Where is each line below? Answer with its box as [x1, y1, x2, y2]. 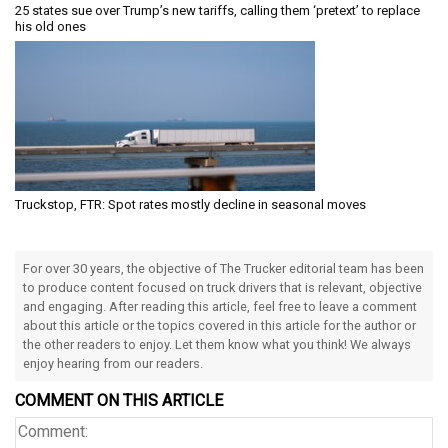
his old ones [15, 19, 86, 35]
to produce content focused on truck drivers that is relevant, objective [23, 280, 422, 296]
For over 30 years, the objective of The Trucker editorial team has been [23, 261, 424, 277]
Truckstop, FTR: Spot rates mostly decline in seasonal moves [15, 197, 366, 213]
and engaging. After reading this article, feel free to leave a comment [23, 299, 417, 315]
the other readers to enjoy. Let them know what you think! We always [23, 337, 411, 353]
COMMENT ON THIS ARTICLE [15, 391, 223, 411]
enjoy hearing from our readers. [23, 356, 203, 372]
